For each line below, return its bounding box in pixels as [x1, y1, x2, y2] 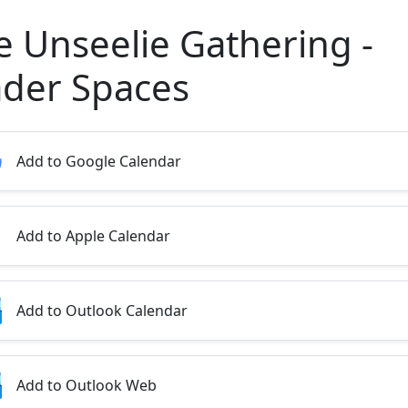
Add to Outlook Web [16, 375, 157, 395]
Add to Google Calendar [16, 151, 181, 171]
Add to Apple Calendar [16, 226, 170, 246]
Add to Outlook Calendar [16, 301, 188, 321]
